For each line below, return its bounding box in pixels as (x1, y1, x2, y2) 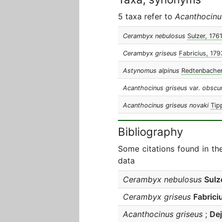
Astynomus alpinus (123, 67, 179, 74)
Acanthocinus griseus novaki (123, 102, 209, 109)
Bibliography (118, 125, 183, 138)
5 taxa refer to (118, 11, 175, 21)
